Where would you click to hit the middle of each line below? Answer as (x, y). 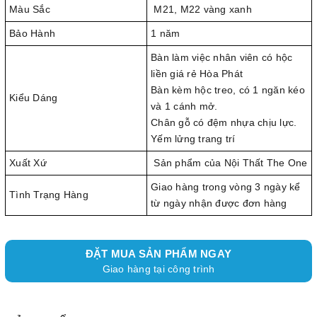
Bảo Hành (32, 33)
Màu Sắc (30, 9)
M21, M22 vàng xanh (201, 9)
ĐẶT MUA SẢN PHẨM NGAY (158, 254)
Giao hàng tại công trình (158, 269)
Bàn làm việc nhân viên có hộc (222, 57)
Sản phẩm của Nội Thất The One (229, 163)
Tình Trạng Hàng (49, 195)
